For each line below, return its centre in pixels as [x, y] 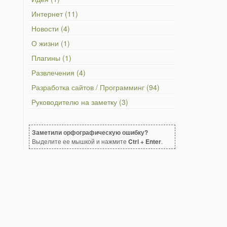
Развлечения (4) [59, 72]
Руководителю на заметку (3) [80, 102]
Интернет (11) [55, 14]
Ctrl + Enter [145, 141]
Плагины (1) [51, 58]
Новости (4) [51, 28]
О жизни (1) [51, 43]
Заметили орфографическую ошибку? [90, 132]
